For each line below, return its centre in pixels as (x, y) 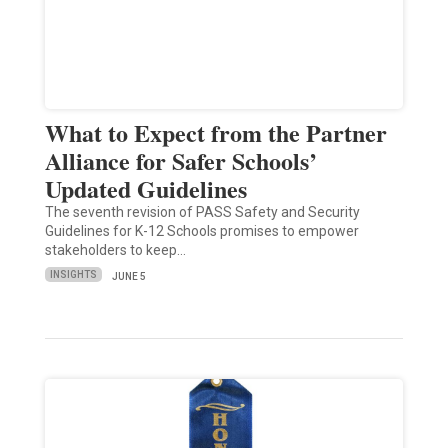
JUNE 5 (128, 276)
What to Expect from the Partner (215, 132)
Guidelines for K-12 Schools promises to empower (201, 230)
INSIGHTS (73, 275)
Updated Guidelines (145, 188)
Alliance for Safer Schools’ (180, 160)
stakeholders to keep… (115, 249)
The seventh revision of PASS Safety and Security (202, 211)
